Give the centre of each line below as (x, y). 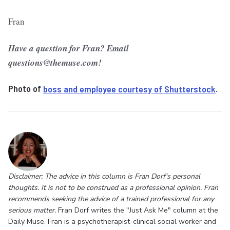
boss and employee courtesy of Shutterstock (129, 88)
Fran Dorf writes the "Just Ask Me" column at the (137, 210)
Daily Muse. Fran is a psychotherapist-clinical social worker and (112, 222)
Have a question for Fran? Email (69, 48)
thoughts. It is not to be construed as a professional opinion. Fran (113, 188)
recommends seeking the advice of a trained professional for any (111, 199)
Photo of (26, 88)
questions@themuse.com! (55, 63)
